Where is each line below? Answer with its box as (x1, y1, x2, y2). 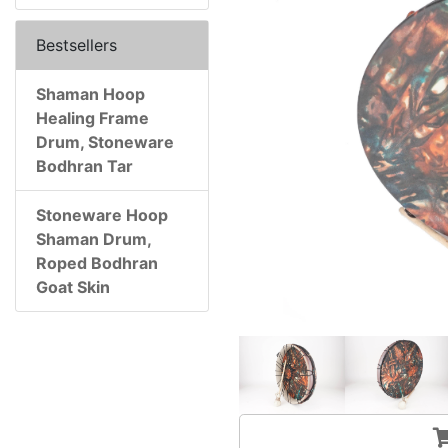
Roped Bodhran (36, 253, 158, 273)
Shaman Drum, (36, 229, 151, 249)
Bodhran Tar (36, 156, 133, 176)
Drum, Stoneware (36, 132, 174, 152)
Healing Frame (36, 108, 149, 128)
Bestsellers (36, 35, 117, 55)
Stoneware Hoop (36, 205, 168, 225)
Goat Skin (36, 277, 110, 297)
